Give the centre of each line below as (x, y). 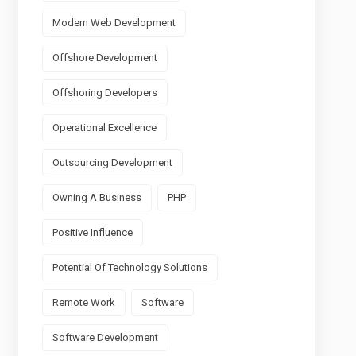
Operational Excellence (104, 128)
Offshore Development (104, 58)
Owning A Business (97, 197)
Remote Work (83, 302)
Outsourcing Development (112, 163)
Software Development (105, 337)
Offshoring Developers (104, 93)
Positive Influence (92, 232)
